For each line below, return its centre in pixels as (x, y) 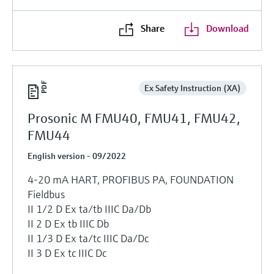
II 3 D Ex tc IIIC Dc (67, 253)
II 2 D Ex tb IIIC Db (68, 223)
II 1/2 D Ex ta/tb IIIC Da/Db (89, 209)
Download (227, 28)
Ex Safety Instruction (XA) (192, 88)
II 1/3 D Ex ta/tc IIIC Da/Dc (88, 238)
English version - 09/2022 (77, 156)
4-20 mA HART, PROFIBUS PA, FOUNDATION (131, 179)
